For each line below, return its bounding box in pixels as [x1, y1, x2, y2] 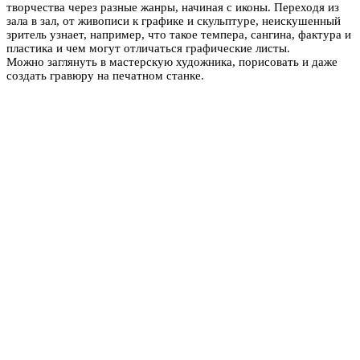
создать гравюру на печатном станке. [6, 68, 204, 82]
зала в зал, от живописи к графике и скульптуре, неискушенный [6, 14, 341, 27]
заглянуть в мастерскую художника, [44, 55, 239, 68]
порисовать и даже [239, 55, 337, 68]
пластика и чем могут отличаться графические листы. [6, 41, 293, 55]
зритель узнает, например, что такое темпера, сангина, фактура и [6, 27, 351, 41]
